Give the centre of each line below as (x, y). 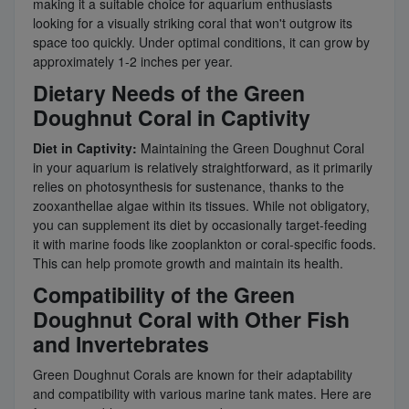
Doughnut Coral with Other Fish (191, 319)
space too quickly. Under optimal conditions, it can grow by (201, 42)
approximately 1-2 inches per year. (133, 61)
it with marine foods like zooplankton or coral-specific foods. (204, 243)
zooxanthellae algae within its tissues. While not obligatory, (201, 205)
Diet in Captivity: (85, 147)
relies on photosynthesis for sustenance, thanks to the (189, 186)
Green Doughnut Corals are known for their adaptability (193, 374)
